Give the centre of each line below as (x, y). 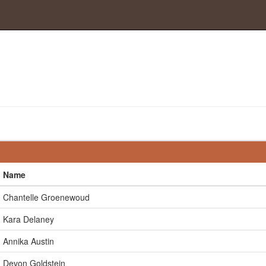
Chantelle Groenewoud (46, 197)
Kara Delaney (28, 219)
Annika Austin (28, 241)
